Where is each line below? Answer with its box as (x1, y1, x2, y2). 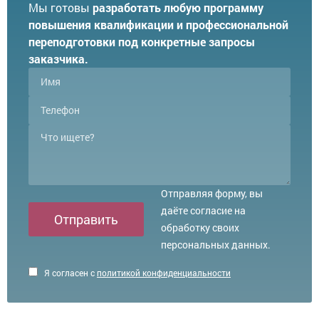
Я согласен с (42, 266, 97, 278)
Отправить (54, 210, 118, 228)
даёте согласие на (161, 203, 246, 217)
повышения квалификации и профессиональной (28, 16, 288, 32)
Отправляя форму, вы (161, 186, 263, 200)
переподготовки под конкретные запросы (28, 33, 255, 49)
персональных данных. (161, 237, 271, 251)
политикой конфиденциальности (97, 266, 231, 278)
